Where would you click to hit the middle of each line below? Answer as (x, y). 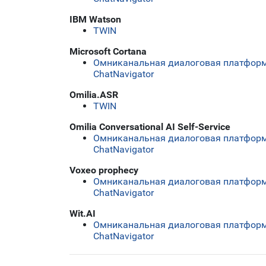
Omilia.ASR (94, 94)
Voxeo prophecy (104, 170)
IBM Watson (95, 19)
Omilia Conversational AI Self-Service (150, 126)
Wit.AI (83, 213)
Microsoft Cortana (108, 51)
